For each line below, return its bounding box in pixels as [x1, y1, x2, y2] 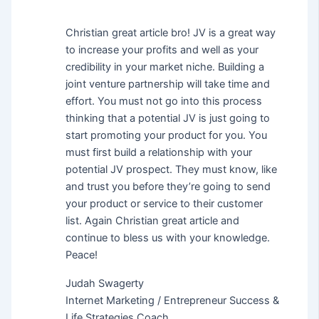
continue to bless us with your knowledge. [66, 231, 271, 244]
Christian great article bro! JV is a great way [66, 26, 276, 39]
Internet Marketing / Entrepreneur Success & [66, 293, 280, 307]
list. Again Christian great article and [66, 214, 240, 227]
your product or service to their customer [66, 197, 263, 210]
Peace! [66, 248, 98, 261]
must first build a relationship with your [66, 145, 253, 159]
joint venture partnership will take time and [66, 77, 271, 90]
